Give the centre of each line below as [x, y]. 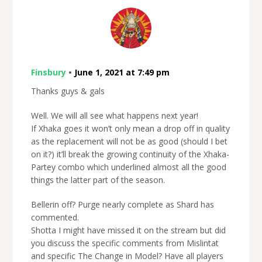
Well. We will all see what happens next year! [114, 116]
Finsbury [48, 73]
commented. [55, 218]
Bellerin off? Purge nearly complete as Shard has [122, 205]
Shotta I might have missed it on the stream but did [128, 230]
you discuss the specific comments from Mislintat [125, 243]
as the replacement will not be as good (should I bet [129, 142]
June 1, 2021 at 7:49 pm [122, 73]
